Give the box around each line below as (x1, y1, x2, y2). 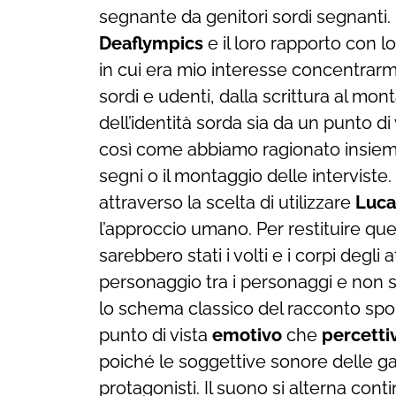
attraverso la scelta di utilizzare (99, 191, 355, 213)
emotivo (212, 324, 282, 346)
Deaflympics (99, 32, 203, 54)
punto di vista (99, 324, 212, 346)
